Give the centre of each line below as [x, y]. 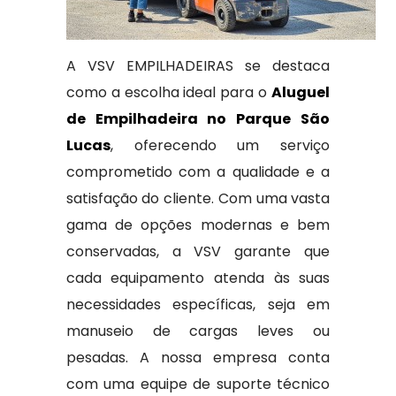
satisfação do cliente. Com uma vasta [198, 198]
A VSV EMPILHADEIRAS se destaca [198, 66]
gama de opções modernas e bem [198, 225]
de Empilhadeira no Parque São [198, 119]
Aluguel [301, 92]
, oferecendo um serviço [220, 145]
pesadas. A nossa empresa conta [198, 358]
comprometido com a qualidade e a [198, 172]
